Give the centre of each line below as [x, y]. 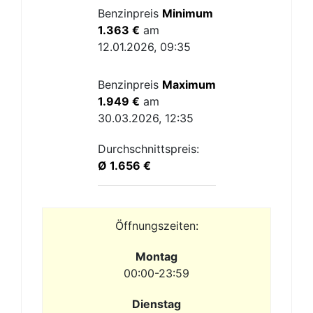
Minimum [187, 13]
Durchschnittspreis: [148, 149]
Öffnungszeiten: [156, 226]
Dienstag [156, 304]
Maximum [189, 85]
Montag [156, 256]
